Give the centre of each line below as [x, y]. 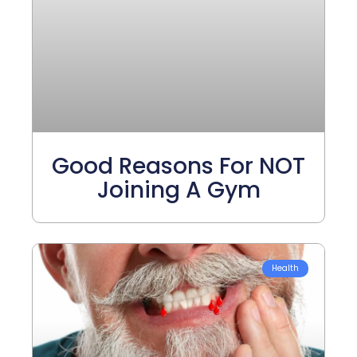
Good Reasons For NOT [178, 166]
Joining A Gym [178, 190]
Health [285, 268]
